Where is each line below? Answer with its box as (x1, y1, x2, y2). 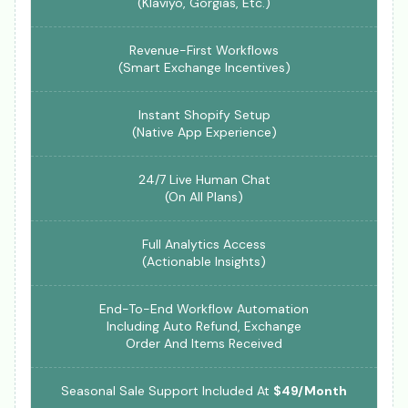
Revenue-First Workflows (129, 41, 279, 58)
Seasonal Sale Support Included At (61, 382, 273, 399)
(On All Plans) (165, 188, 243, 205)
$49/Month (273, 382, 347, 399)
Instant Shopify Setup (138, 106, 270, 123)
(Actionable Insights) (142, 252, 266, 270)
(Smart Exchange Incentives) (117, 58, 291, 76)
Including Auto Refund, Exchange (107, 317, 301, 334)
